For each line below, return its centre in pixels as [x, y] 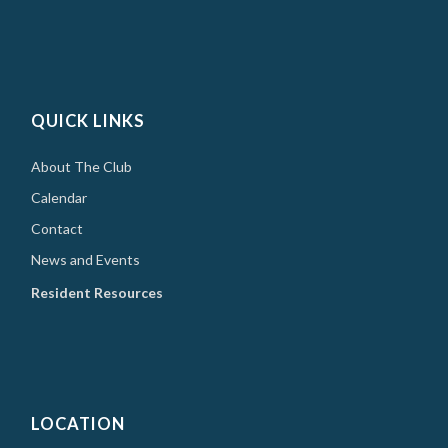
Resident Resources [97, 293]
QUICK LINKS [88, 121]
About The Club [82, 167]
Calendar [59, 198]
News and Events [86, 260]
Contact [57, 229]
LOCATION [78, 424]
